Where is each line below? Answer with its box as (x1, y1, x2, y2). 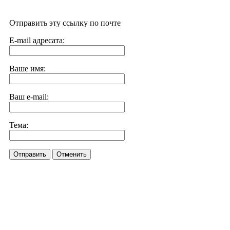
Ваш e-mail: (9, 92, 49, 101)
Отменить (56, 150, 87, 158)
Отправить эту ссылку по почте (9, 18, 121, 27)
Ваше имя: (9, 64, 46, 73)
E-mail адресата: (9, 36, 65, 45)
